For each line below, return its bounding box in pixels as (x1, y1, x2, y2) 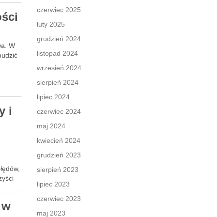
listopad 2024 (37, 49, 78, 57)
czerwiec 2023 (37, 195, 81, 202)
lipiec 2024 (37, 93, 70, 101)
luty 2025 (37, 20, 65, 28)
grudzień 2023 (37, 151, 81, 159)
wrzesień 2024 (37, 64, 81, 72)
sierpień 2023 (37, 166, 78, 173)
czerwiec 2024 (37, 108, 81, 115)
